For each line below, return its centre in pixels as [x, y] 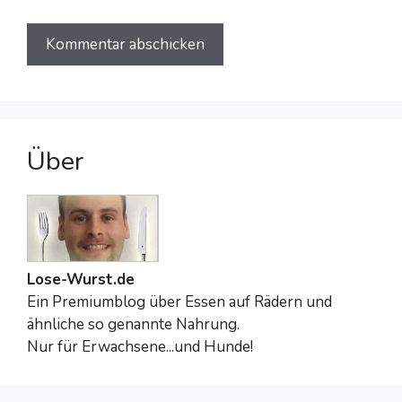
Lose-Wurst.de [81, 280]
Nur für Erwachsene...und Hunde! [140, 347]
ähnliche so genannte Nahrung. [133, 325]
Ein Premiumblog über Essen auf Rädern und [179, 302]
